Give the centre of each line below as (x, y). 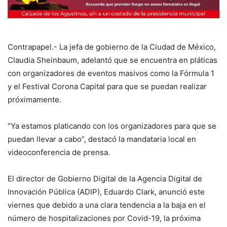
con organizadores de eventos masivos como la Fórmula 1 (111, 73)
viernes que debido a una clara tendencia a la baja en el (107, 205)
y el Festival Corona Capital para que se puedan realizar (107, 86)
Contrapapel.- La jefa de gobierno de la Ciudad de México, (112, 47)
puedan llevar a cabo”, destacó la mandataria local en (102, 139)
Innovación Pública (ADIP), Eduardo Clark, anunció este (106, 192)
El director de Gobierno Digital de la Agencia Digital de (105, 178)
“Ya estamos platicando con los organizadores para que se (112, 126)
